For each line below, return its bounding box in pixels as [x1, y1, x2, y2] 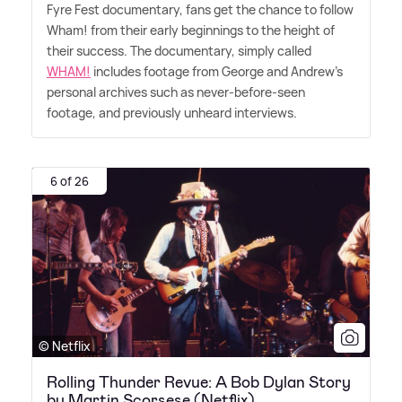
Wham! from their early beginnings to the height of [47, 21, 335, 39]
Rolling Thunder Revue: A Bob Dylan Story [47, 371, 351, 394]
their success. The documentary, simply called [47, 41, 311, 59]
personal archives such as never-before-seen [47, 83, 305, 100]
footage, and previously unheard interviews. [47, 103, 297, 121]
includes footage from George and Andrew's [91, 62, 343, 80]
